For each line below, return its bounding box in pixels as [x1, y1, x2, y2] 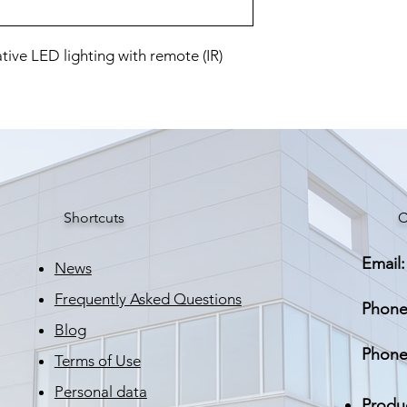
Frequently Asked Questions [54, 290, 242, 308]
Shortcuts [63, 209, 124, 226]
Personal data [54, 382, 147, 401]
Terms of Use [54, 352, 141, 370]
